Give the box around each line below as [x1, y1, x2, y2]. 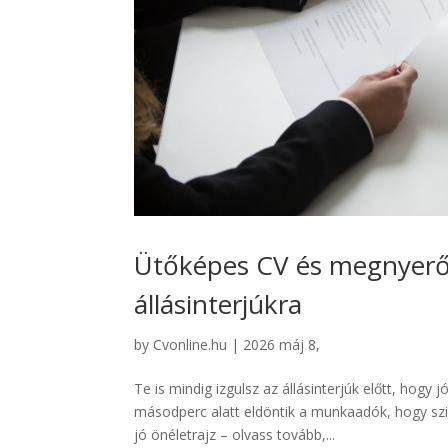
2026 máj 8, [243, 335, 321, 355]
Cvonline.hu [153, 335, 228, 355]
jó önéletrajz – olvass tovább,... [134, 425, 336, 445]
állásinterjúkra [134, 286, 303, 323]
